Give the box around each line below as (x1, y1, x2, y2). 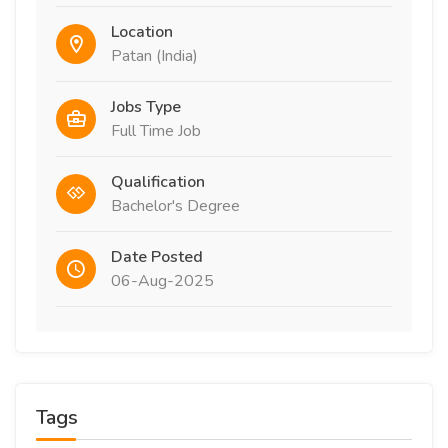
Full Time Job (111, 120, 201, 142)
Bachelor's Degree (111, 195, 240, 217)
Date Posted (111, 246, 203, 268)
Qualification (111, 171, 205, 193)
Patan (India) (111, 45, 198, 67)
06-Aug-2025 (111, 270, 214, 292)
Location (111, 21, 173, 43)
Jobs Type (111, 96, 181, 118)
